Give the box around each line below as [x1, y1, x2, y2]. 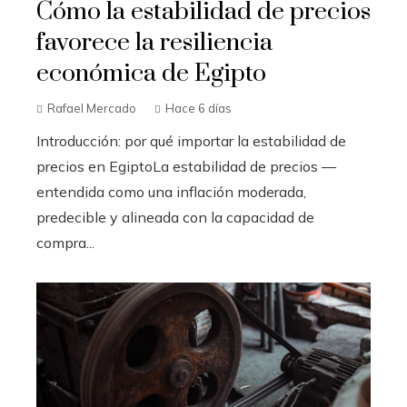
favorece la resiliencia [36, 27, 273, 59]
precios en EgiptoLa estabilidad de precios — [36, 157, 336, 176]
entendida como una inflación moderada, [36, 183, 306, 202]
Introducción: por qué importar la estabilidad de [36, 132, 346, 151]
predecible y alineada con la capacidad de [36, 208, 314, 227]
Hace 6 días [165, 101, 232, 116]
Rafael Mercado [47, 101, 136, 116]
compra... [36, 233, 94, 253]
